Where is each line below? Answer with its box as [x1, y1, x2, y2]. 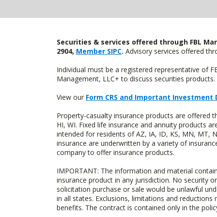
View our [57, 93, 86, 102]
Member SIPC [76, 46, 122, 56]
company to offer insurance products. [57, 148, 174, 157]
